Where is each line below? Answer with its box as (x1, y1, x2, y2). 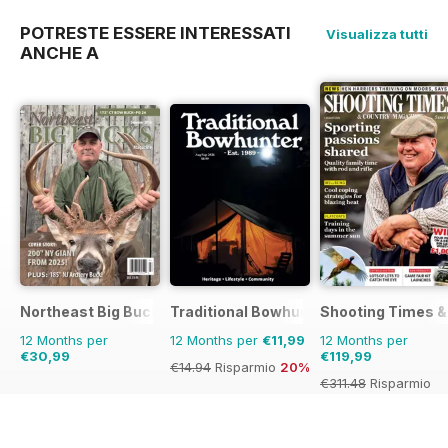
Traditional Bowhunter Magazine (170, 303, 403, 321)
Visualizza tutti (326, 26, 428, 43)
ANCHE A (20, 43, 99, 64)
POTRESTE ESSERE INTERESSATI (20, 23, 291, 44)
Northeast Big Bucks (20, 303, 168, 321)
